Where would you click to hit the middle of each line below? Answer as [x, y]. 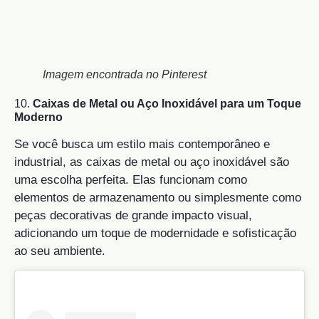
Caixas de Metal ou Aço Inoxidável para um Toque [167, 104]
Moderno [38, 117]
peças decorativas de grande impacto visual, [133, 216]
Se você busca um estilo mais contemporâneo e [142, 145]
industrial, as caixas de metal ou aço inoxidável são [152, 162]
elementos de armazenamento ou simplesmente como [158, 198]
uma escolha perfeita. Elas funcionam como [131, 180]
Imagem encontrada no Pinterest [125, 75]
